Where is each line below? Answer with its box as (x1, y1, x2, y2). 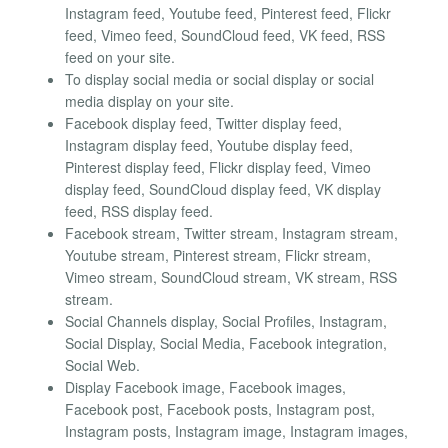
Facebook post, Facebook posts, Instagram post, (65, 399, 375, 420)
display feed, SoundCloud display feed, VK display (65, 179, 381, 200)
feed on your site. (65, 47, 175, 68)
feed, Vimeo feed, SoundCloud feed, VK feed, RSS (65, 25, 385, 46)
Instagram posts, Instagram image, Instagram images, (65, 421, 408, 442)
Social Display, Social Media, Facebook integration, (65, 333, 387, 354)
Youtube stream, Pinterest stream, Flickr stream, (65, 245, 371, 266)
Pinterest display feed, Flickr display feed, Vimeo (65, 157, 371, 178)
